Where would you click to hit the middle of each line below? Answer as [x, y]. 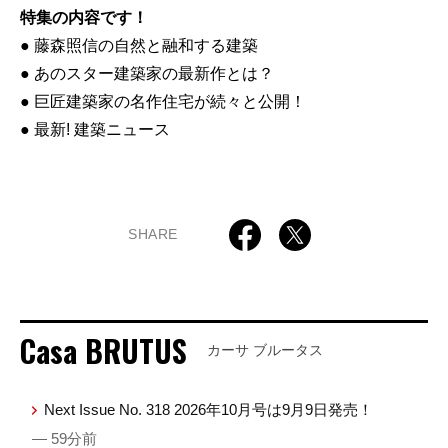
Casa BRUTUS [103, 350]
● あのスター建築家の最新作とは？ [147, 73]
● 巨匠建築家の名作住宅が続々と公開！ [163, 101]
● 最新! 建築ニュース [95, 129]
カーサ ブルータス [265, 349]
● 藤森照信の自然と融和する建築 [139, 45]
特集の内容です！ [84, 17]
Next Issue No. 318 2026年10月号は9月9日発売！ [209, 409]
